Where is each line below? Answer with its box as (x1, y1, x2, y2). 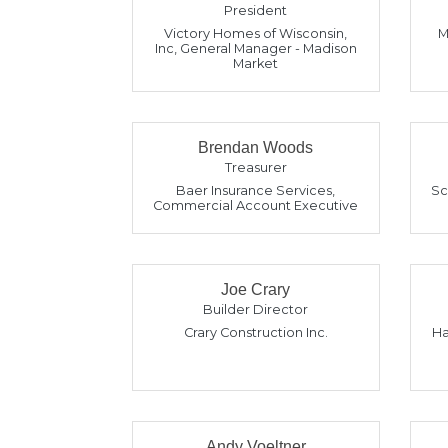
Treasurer (224, 160, 287, 175)
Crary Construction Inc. (183, 325, 328, 340)
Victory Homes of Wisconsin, (164, 26, 348, 41)
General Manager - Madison (179, 41, 357, 56)
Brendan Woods (198, 139, 314, 156)
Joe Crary (221, 281, 291, 298)
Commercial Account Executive (153, 198, 359, 213)
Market (233, 56, 279, 71)
